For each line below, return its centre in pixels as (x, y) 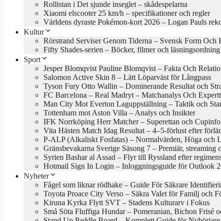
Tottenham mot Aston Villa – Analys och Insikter (119, 112)
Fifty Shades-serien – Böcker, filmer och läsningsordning (132, 49)
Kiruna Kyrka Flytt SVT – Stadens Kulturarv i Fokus (127, 202)
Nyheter (36, 176)
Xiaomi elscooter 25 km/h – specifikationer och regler (127, 13)
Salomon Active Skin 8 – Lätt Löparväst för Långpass (127, 77)
